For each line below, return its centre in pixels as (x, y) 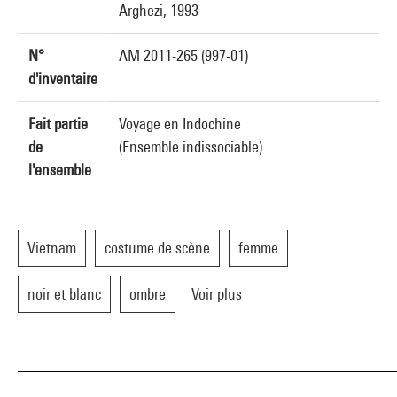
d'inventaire (63, 78)
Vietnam (52, 248)
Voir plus (217, 294)
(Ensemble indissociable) (191, 147)
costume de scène (157, 248)
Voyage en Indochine (180, 124)
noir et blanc (64, 294)
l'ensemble (60, 170)
